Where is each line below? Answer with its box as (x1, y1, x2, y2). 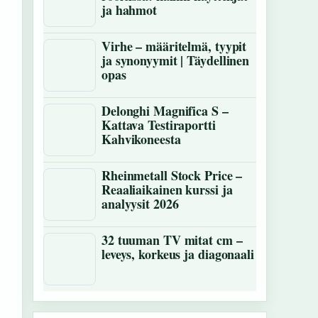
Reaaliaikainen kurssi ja (102, 180, 233, 199)
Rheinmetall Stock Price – (102, 166, 243, 185)
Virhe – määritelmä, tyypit (102, 37, 247, 55)
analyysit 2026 (102, 194, 179, 213)
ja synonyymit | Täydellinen (102, 51, 250, 70)
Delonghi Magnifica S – (102, 102, 229, 120)
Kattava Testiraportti (102, 116, 216, 134)
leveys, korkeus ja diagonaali (102, 245, 254, 263)
